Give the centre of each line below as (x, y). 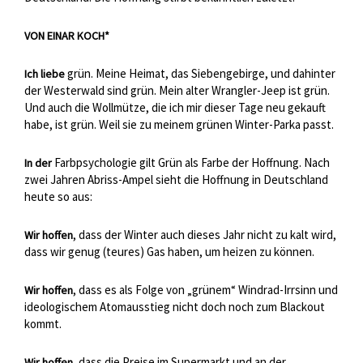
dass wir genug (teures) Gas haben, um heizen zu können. (169, 252)
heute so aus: (58, 197)
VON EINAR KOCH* (67, 36)
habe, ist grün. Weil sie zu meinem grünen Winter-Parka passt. (179, 125)
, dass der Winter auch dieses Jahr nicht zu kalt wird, (205, 235)
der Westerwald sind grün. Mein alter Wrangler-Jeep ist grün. (177, 91)
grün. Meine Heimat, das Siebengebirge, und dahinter (200, 74)
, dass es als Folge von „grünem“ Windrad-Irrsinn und (205, 290)
